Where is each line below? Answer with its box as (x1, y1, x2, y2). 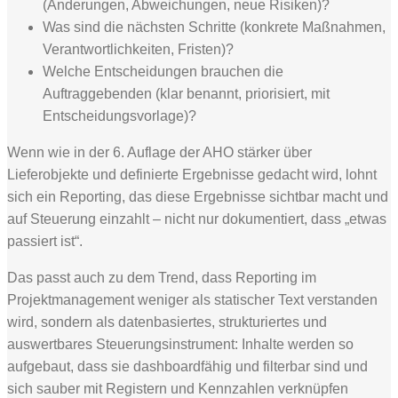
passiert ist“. (7, 233, 83, 249)
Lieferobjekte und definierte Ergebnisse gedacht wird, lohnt (7, 166, 377, 182)
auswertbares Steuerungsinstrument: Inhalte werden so (7, 336, 354, 352)
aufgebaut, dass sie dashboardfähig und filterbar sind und (7, 358, 368, 374)
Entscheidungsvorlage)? (43, 107, 196, 123)
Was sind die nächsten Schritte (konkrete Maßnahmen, (43, 19, 386, 35)
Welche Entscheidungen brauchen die (43, 63, 283, 79)
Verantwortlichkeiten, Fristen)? (43, 41, 234, 57)
